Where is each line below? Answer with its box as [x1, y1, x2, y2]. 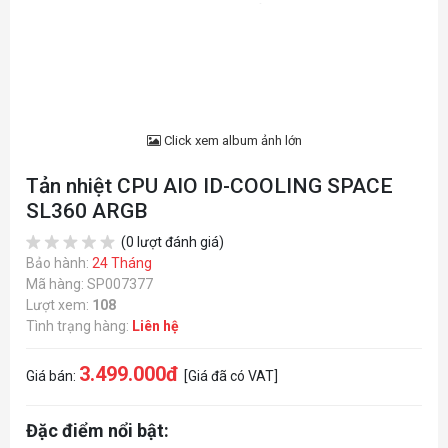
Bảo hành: [26, 255, 92, 271]
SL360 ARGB [26, 199, 148, 223]
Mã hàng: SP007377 [26, 276, 153, 292]
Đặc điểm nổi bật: [26, 419, 169, 441]
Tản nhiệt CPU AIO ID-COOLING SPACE [26, 174, 393, 198]
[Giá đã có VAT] [184, 368, 278, 384]
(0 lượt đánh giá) [118, 234, 224, 250]
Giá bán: [26, 368, 79, 384]
